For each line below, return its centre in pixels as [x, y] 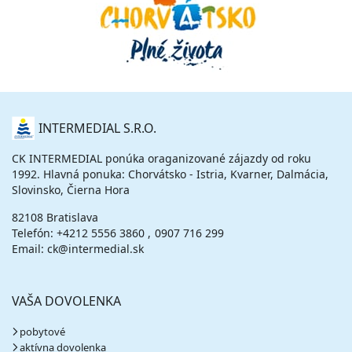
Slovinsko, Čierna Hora [71, 189]
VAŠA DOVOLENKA [66, 301]
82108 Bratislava [55, 217]
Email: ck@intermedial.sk [78, 248]
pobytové [42, 331]
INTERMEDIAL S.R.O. [97, 128]
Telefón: [34, 233]
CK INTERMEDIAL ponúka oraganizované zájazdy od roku [161, 158]
